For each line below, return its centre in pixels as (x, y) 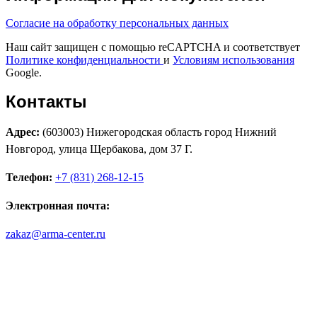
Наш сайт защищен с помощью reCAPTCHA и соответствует (153, 47)
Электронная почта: (59, 206)
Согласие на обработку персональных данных (117, 23)
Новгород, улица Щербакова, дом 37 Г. (99, 149)
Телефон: (29, 178)
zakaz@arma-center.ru (56, 234)
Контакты (46, 102)
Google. (24, 73)
